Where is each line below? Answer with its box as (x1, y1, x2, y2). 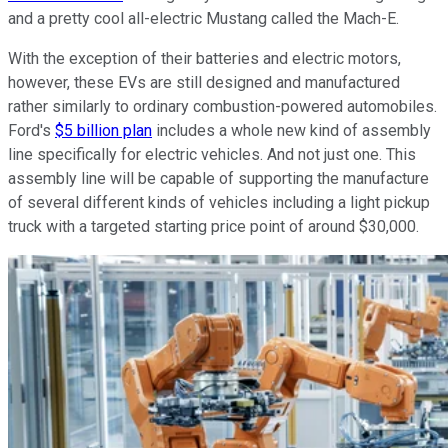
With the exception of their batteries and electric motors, (8, 49, 401, 69)
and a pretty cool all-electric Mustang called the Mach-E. (8, 9, 399, 29)
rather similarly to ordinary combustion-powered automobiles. (8, 97, 437, 117)
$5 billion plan (55, 121, 152, 141)
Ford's (8, 121, 55, 141)
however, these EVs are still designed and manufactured (8, 73, 400, 93)
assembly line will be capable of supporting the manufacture (8, 169, 429, 189)
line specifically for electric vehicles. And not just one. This (8, 145, 416, 165)
